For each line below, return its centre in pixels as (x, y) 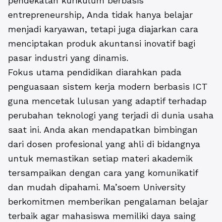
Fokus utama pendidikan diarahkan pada (95, 72)
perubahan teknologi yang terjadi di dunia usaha (111, 115)
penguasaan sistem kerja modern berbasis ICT (108, 87)
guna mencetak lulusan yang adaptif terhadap (107, 101)
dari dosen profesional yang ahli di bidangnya (104, 144)
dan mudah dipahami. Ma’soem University (97, 187)
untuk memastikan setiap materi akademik (100, 159)
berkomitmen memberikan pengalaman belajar (108, 202)
